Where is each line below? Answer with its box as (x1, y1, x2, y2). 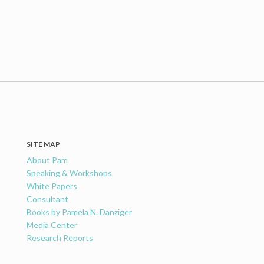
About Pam (27, 155, 68, 166)
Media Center (27, 220, 78, 230)
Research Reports (27, 233, 94, 243)
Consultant (27, 194, 69, 204)
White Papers (27, 181, 78, 192)
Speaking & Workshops (27, 168, 113, 179)
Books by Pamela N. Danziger (27, 207, 133, 217)
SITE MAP (27, 140, 61, 149)
